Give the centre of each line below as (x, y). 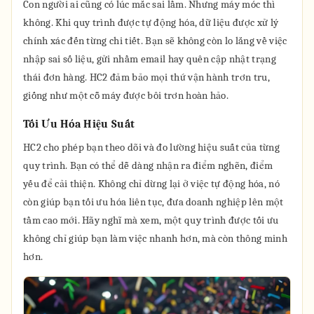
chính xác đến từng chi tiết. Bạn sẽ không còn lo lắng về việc (155, 41)
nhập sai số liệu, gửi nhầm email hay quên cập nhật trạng (150, 59)
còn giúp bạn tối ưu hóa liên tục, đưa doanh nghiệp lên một (153, 202)
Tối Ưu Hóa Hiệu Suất (79, 124)
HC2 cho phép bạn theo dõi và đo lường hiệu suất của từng (151, 147)
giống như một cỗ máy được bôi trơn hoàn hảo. (126, 95)
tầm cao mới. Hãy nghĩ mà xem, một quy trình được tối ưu (151, 220)
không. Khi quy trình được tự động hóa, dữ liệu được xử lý (151, 22)
